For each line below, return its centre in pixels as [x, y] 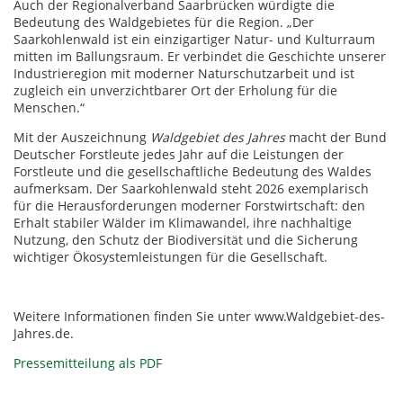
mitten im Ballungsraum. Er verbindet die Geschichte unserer [200, 56]
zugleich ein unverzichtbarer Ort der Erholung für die [175, 90]
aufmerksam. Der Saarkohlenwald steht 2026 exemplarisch [191, 188]
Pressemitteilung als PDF [88, 363]
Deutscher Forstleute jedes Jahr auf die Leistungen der [179, 154]
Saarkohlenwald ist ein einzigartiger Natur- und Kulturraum [194, 39]
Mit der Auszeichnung [82, 137]
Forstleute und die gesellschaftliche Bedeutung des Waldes [193, 171]
